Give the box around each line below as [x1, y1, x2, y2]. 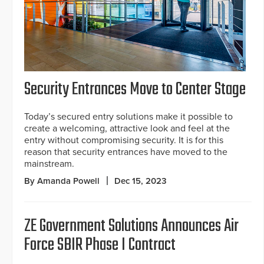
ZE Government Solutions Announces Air [24, 213, 239, 240]
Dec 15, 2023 [114, 176, 167, 187]
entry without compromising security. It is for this [24, 134, 223, 147]
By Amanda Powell [24, 176, 100, 187]
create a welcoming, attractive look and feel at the [24, 123, 230, 135]
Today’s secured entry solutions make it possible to [24, 111, 233, 123]
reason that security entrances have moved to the [24, 146, 227, 159]
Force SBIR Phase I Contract [24, 232, 176, 259]
